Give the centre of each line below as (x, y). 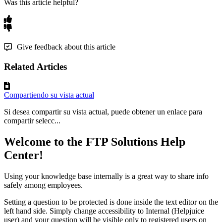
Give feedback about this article (66, 47)
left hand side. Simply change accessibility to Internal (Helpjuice (104, 211)
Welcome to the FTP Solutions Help (95, 141)
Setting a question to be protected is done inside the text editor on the (111, 202)
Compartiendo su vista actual (49, 95)
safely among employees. (43, 185)
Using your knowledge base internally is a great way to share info (106, 176)
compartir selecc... (32, 120)
